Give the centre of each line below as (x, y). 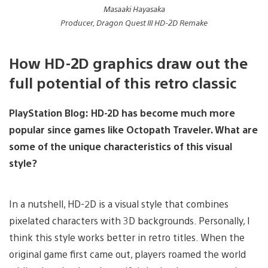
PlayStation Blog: (49, 112)
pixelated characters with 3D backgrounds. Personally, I (130, 220)
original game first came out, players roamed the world (127, 254)
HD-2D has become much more (163, 112)
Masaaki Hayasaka (134, 8)
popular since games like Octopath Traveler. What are (133, 129)
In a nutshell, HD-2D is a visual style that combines (119, 203)
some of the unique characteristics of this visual (121, 146)
